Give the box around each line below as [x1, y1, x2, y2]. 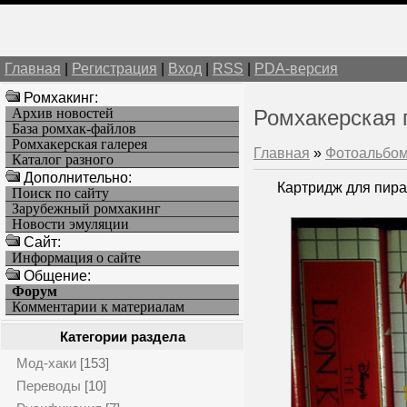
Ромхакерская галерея [12, 136, 147, 152]
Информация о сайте [12, 250, 141, 265]
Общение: [20, 268, 91, 283]
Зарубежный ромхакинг [12, 201, 161, 216]
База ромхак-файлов [12, 121, 136, 136]
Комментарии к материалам [12, 299, 184, 314]
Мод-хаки [16, 355, 76, 371]
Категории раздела [59, 330, 185, 344]
